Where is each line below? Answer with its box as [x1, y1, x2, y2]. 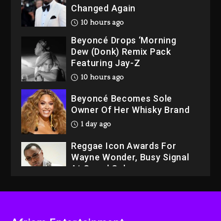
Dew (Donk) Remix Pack [71, 46, 171, 57]
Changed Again [71, 3, 136, 14]
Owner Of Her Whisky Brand [71, 105, 190, 115]
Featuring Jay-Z [71, 58, 141, 69]
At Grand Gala [71, 163, 131, 174]
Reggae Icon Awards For [71, 140, 177, 151]
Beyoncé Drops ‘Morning [71, 35, 177, 46]
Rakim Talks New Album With [71, 198, 194, 209]
